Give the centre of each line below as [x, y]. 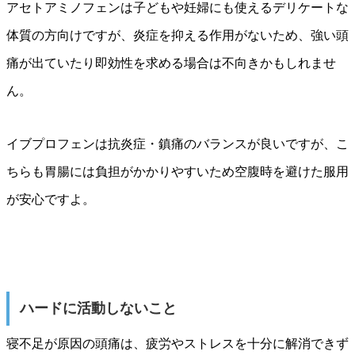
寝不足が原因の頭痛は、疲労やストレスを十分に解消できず [177, 344]
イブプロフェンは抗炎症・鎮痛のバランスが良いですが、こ [177, 144]
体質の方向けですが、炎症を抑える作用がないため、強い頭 [177, 36]
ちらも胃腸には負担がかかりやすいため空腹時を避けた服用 [177, 172]
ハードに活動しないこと [98, 309]
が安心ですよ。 [51, 200]
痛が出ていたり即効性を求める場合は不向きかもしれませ [171, 63]
